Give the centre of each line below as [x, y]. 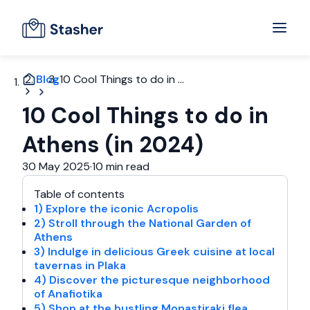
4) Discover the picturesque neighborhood [152, 280]
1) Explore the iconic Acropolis [116, 209]
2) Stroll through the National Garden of [143, 223]
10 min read [121, 166]
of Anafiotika [68, 294]
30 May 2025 [56, 166]
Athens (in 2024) [113, 145]
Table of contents [79, 194]
